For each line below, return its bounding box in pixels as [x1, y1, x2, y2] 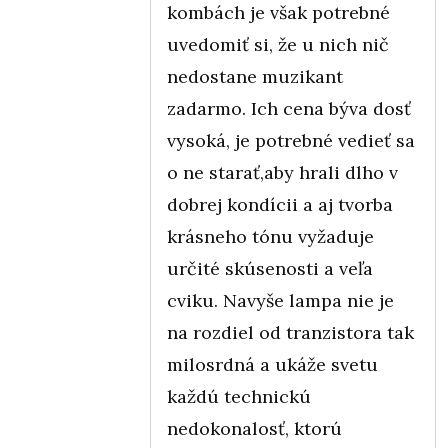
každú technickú [167, 384, 311, 408]
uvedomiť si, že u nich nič [167, 32, 389, 56]
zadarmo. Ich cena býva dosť [167, 96, 411, 120]
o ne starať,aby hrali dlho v [167, 160, 398, 184]
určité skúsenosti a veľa [167, 256, 373, 280]
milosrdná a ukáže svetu [167, 352, 378, 376]
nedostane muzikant [167, 64, 343, 88]
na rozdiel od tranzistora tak [167, 320, 414, 344]
